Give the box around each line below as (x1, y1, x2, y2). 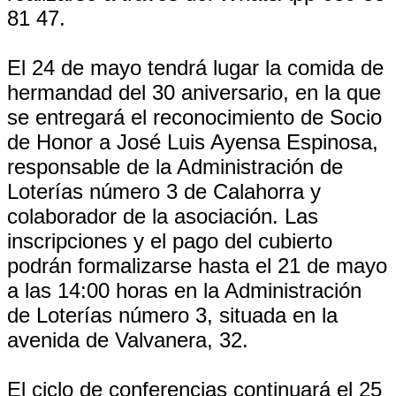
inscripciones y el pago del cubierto (7, 229, 332, 253)
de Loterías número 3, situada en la (7, 303, 338, 327)
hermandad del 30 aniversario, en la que (7, 80, 381, 104)
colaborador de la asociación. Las (7, 204, 318, 228)
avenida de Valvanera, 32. (7, 328, 248, 352)
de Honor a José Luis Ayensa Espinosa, (7, 130, 378, 154)
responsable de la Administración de (7, 155, 343, 179)
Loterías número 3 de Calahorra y (7, 179, 321, 203)
